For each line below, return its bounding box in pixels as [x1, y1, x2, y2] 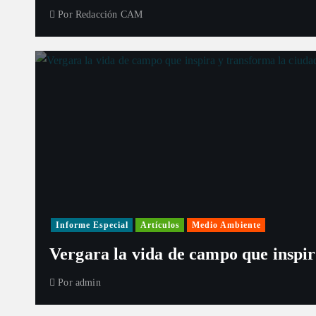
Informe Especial [55, 220, 128, 230]
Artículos [140, 220, 180, 230]
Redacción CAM [75, 9, 143, 20]
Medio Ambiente [191, 220, 261, 230]
